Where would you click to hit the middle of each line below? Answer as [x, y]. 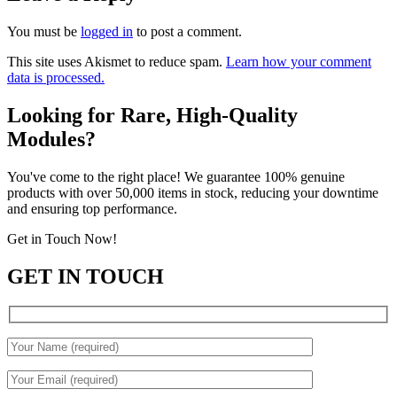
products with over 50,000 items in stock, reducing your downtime [193, 192]
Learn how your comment [299, 61]
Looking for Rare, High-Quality [152, 115]
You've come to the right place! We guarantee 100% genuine [176, 176]
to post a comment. [187, 31]
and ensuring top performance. [92, 208]
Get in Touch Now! [62, 238]
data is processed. [56, 77]
